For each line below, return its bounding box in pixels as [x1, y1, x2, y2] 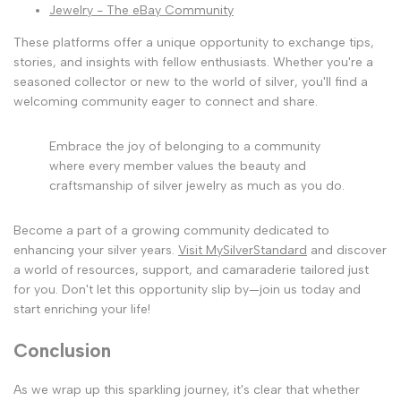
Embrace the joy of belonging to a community [49, 139, 320, 155]
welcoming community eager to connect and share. [13, 94, 318, 110]
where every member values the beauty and [49, 158, 306, 175]
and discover [307, 243, 387, 259]
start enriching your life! [13, 302, 150, 318]
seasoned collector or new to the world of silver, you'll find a [13, 74, 368, 90]
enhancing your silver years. [13, 243, 178, 259]
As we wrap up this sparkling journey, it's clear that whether [13, 382, 360, 398]
